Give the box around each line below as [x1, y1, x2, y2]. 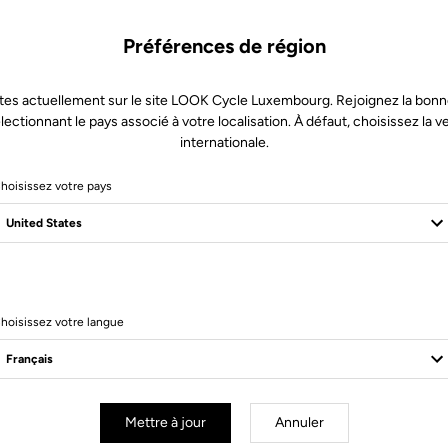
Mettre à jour [124, 413, 206, 431]
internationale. [179, 133, 269, 151]
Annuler [274, 413, 324, 431]
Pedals [41, 359, 77, 373]
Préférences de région [122, 33, 326, 58]
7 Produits [195, 279, 253, 294]
